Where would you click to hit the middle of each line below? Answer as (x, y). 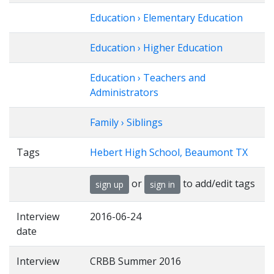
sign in (162, 184)
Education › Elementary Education (166, 18)
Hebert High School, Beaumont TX (169, 152)
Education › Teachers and (148, 78)
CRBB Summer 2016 (135, 261)
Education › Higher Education (156, 48)
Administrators (124, 92)
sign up (109, 184)
